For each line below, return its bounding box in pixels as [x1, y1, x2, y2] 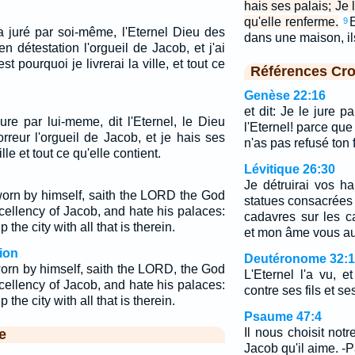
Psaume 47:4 [243, 310, 322, 323]
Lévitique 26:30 [243, 162, 335, 176]
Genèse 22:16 [243, 89, 326, 102]
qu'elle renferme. [243, 15, 338, 29]
